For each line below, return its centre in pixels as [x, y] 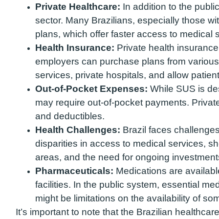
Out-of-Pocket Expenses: [91, 88]
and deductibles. [70, 116]
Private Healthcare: [78, 6]
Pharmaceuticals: [74, 171]
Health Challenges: [78, 130]
